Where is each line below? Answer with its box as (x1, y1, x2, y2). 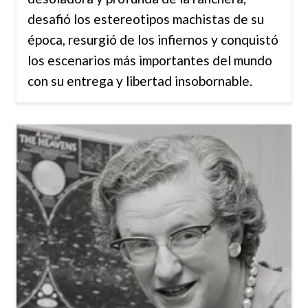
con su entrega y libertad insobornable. (27, 72, 252, 89)
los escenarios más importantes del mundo (27, 52, 272, 68)
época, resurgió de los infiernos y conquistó (27, 31, 278, 47)
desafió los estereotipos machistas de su (27, 10, 264, 27)
